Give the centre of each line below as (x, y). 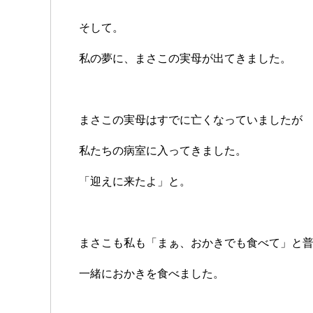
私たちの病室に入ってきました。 (163, 151)
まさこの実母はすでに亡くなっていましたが (191, 120)
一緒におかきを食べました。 (152, 274)
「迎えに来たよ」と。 (135, 182)
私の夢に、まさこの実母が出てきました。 (185, 59)
